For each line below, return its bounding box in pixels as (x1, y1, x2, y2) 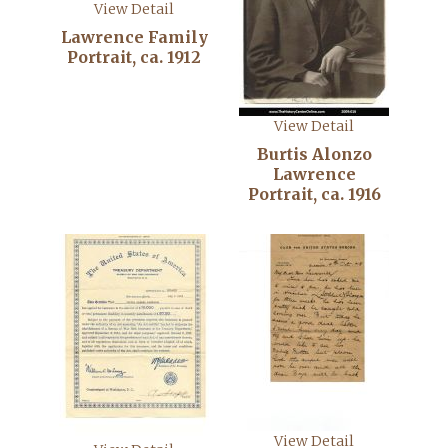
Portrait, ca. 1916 (247, 184, 381, 204)
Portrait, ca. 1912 (67, 47, 201, 67)
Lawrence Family (60, 27, 208, 47)
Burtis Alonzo (256, 144, 372, 164)
